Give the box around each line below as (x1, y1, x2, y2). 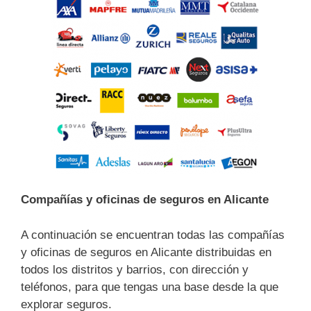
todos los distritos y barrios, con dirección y (21, 262, 249, 276)
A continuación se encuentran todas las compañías (21, 228, 285, 242)
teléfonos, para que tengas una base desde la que (21, 280, 278, 294)
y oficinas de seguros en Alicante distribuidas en (21, 245, 271, 259)
